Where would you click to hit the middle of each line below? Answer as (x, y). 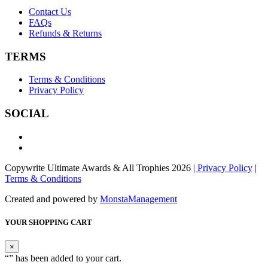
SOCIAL (27, 114)
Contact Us (50, 11)
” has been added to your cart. (65, 258)
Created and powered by (52, 199)
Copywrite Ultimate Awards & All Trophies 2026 (99, 167)
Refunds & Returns (65, 33)
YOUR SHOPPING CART (48, 222)
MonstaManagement (138, 199)
